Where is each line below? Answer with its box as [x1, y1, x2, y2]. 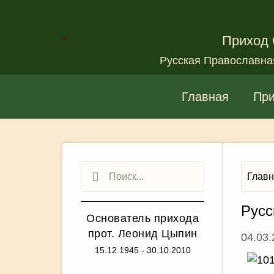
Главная [182, 90, 229, 103]
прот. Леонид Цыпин [87, 228, 198, 240]
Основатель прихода [86, 212, 199, 224]
